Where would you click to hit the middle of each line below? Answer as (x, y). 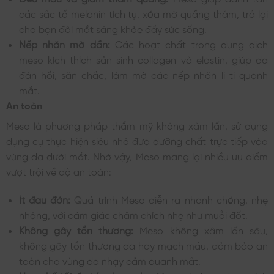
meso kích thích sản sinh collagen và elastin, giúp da (143, 59)
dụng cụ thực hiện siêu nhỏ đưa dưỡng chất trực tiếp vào (137, 140)
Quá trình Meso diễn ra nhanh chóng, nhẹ (169, 199)
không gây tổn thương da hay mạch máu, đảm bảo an (143, 245)
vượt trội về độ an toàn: (59, 171)
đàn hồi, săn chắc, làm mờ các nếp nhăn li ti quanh (143, 74)
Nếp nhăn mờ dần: (64, 44)
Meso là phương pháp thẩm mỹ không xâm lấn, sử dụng (137, 125)
